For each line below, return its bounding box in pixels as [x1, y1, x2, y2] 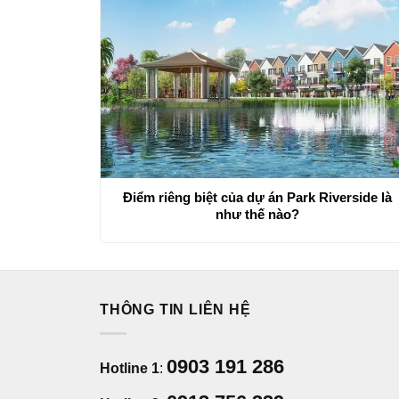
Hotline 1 [100, 360, 159, 376]
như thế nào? [215, 207, 299, 223]
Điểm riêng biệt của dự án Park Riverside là [122, 190, 392, 206]
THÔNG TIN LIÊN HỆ [100, 302, 251, 318]
